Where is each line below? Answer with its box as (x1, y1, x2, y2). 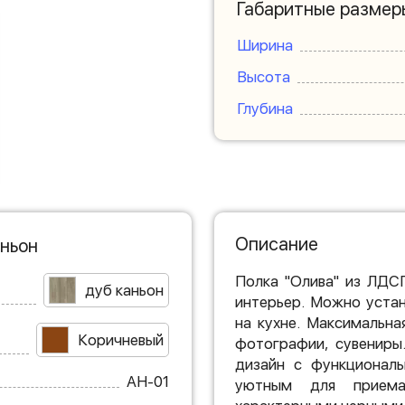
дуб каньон (84, 280, 164, 299)
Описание (234, 232, 318, 255)
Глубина (236, 99, 293, 118)
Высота (236, 68, 290, 86)
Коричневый (77, 330, 164, 349)
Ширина (236, 36, 293, 54)
